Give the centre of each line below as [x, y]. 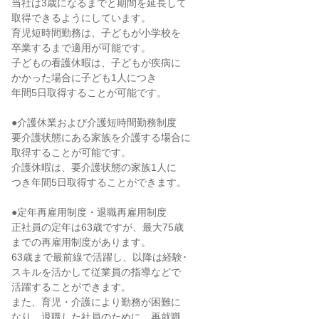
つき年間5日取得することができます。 [99, 182]
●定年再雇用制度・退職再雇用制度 [89, 212]
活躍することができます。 [71, 287]
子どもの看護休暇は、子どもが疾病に [96, 63]
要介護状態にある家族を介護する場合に [101, 137]
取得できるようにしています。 [81, 18]
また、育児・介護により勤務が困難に [96, 302]
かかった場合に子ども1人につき [84, 78]
